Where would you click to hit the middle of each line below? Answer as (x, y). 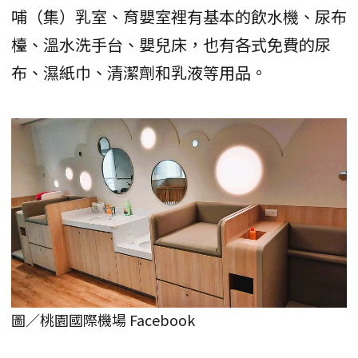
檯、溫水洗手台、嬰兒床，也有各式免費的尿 (171, 45)
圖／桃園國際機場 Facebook (103, 319)
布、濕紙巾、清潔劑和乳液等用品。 (139, 73)
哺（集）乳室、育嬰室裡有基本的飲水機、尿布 (179, 17)
